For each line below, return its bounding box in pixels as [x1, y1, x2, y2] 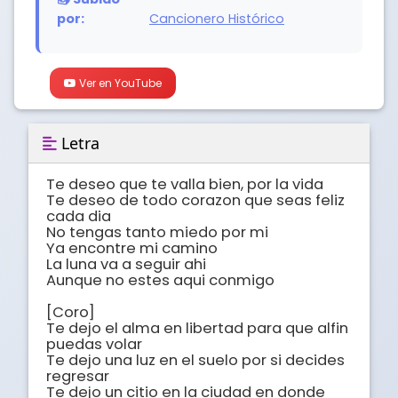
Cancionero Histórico [149, 10, 284, 28]
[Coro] [46, 302, 95, 323]
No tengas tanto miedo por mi [46, 222, 272, 243]
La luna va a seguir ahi [46, 254, 210, 275]
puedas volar [46, 334, 146, 355]
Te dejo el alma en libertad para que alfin [46, 318, 348, 339]
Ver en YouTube [76, 76, 162, 92]
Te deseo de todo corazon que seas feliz [46, 190, 345, 211]
